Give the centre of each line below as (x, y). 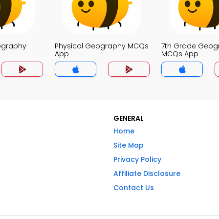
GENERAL (129, 118)
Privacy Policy (137, 159)
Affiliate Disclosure (147, 174)
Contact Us (134, 188)
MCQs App (180, 54)
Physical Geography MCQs (102, 46)
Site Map (129, 145)
